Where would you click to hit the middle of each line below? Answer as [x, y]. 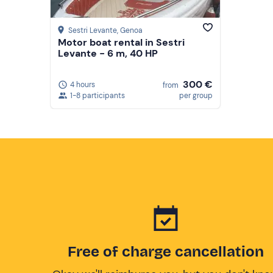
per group [196, 95]
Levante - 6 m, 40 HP [108, 54]
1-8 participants [97, 95]
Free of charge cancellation [166, 251]
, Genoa [130, 31]
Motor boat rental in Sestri [121, 43]
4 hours [83, 84]
